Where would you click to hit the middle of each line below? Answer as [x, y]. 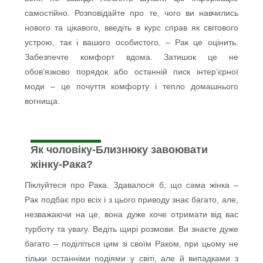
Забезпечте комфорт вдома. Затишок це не [131, 57]
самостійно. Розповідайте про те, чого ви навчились [131, 13]
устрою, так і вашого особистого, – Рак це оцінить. [131, 43]
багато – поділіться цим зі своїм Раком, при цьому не [131, 244]
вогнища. [43, 101]
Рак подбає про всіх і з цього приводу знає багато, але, [131, 200]
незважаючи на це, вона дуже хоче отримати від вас [131, 215]
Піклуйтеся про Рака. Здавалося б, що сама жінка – [131, 185]
